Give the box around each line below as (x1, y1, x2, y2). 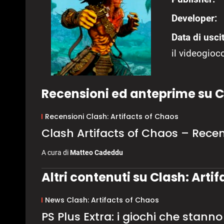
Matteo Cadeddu (70, 148, 123, 157)
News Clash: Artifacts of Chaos (44, 195, 159, 205)
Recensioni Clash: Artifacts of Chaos (44, 111, 178, 122)
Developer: (171, 12, 217, 24)
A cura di (41, 148, 70, 157)
